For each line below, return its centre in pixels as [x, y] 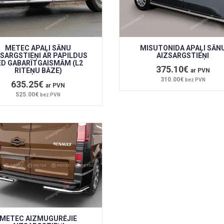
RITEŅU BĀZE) [38, 70]
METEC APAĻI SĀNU [38, 48]
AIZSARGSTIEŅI [183, 55]
